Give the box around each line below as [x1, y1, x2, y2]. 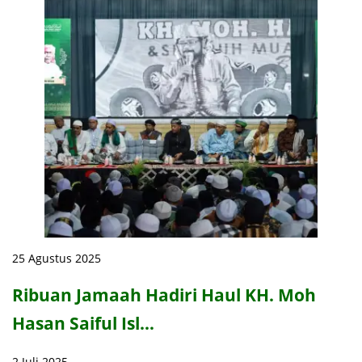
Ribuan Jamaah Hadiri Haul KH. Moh [12, 284, 316, 307]
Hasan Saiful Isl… [12, 312, 154, 335]
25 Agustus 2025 [12, 250, 101, 266]
